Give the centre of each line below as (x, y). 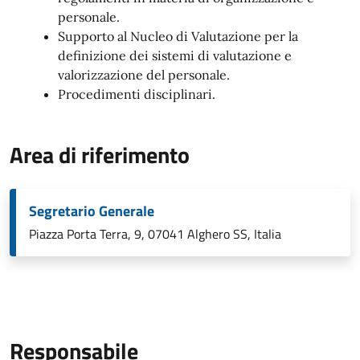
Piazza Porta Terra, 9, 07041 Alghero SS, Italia (155, 234)
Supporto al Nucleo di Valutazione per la (178, 36)
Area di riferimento (100, 155)
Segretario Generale (92, 211)
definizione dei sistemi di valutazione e (175, 55)
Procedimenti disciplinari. (137, 94)
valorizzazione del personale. (144, 75)
